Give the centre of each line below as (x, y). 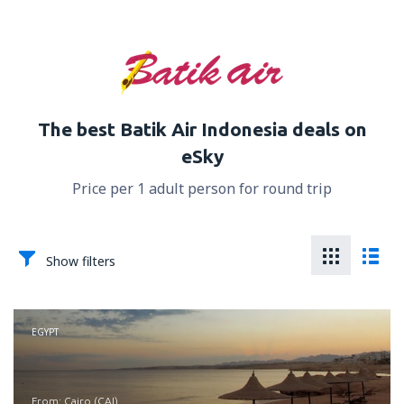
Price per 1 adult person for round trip (202, 188)
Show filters (81, 261)
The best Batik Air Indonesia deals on (202, 129)
